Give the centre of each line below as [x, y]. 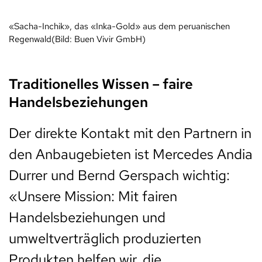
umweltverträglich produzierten [105, 239]
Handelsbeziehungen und [87, 218]
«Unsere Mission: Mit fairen [93, 196]
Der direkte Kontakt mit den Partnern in [130, 133]
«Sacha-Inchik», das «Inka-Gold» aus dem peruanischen [119, 27]
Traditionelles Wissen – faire [101, 84]
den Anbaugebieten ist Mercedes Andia [131, 154]
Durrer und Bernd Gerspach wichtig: [119, 175]
